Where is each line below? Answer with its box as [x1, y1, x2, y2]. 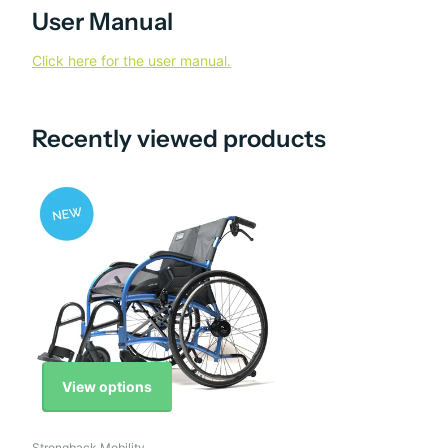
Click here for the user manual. [32, 52, 231, 70]
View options [62, 377, 152, 395]
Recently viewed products [32, 124, 326, 154]
